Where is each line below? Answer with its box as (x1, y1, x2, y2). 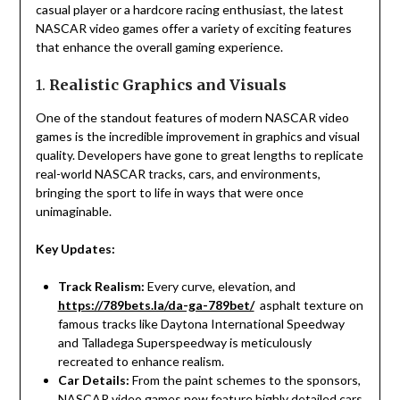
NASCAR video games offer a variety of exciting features (35, 21, 352, 37)
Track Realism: (57, 279, 145, 295)
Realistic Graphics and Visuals (48, 76, 287, 95)
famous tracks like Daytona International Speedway (57, 316, 345, 332)
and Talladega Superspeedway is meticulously (57, 335, 312, 351)
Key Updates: (35, 241, 115, 257)
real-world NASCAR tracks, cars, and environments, (35, 166, 321, 182)
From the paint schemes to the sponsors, (129, 372, 361, 388)
